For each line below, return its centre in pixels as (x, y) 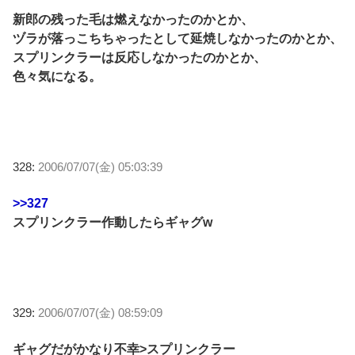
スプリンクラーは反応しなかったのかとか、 (139, 58)
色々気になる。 (57, 77)
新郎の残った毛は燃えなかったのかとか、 (133, 20)
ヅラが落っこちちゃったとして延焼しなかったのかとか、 (177, 39)
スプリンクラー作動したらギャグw (113, 223)
